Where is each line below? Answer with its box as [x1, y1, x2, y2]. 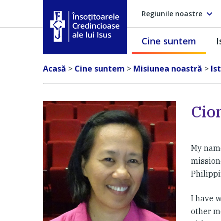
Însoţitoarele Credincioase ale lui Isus [50, 42, 191, 52]
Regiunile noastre [142, 8, 202, 18]
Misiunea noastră [133, 63, 202, 74]
